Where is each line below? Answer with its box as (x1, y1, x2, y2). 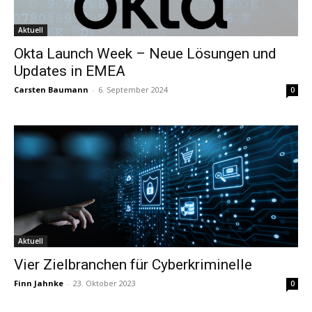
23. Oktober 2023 (73, 277, 136, 288)
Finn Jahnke (14, 277, 63, 288)
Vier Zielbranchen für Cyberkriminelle (14, 256, 252, 273)
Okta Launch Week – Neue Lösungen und (14, 45, 276, 62)
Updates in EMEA (14, 62, 125, 79)
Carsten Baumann (14, 84, 88, 95)
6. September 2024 (98, 84, 168, 95)
